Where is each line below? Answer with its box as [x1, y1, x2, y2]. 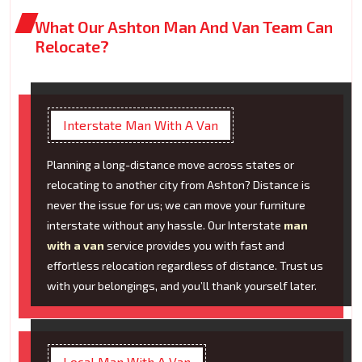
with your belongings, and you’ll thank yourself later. [47, 279, 317, 293]
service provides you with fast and [104, 238, 284, 253]
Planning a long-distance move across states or [47, 158, 294, 172]
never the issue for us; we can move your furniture [47, 198, 305, 213]
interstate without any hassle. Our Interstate [47, 218, 284, 233]
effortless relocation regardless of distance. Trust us [47, 259, 323, 273]
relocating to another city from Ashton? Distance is [47, 178, 310, 192]
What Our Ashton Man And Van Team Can [35, 17, 333, 37]
